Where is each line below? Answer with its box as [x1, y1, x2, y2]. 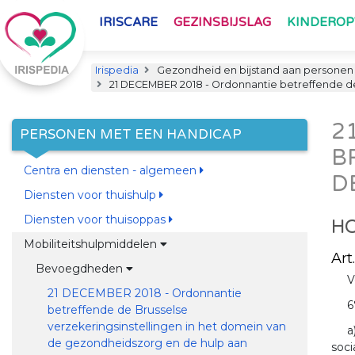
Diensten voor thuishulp [23, 188, 159, 202]
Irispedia [95, 64, 139, 76]
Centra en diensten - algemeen [23, 163, 200, 177]
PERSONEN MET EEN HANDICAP [20, 127, 242, 143]
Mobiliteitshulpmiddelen [23, 237, 160, 251]
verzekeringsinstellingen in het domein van [47, 319, 286, 334]
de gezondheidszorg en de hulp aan [47, 336, 247, 350]
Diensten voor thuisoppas [23, 212, 169, 227]
